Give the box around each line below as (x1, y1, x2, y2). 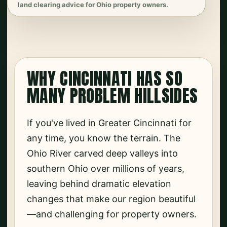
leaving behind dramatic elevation (27, 178, 171, 190)
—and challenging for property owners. (27, 209, 197, 220)
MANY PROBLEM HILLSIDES (27, 83, 198, 109)
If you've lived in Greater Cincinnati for (27, 118, 192, 129)
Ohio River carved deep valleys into (27, 148, 178, 159)
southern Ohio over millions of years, (27, 163, 184, 174)
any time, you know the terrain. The (27, 133, 180, 144)
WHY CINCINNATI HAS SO (27, 65, 183, 92)
